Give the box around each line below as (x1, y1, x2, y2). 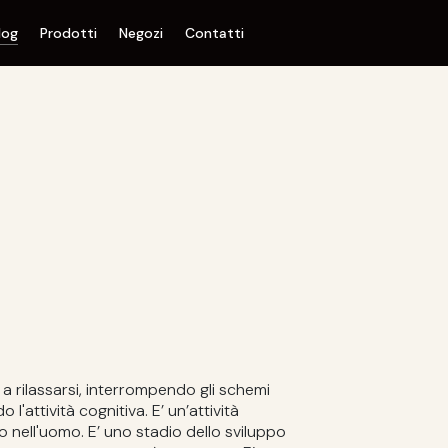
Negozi (119, 24, 164, 43)
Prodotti (40, 24, 98, 43)
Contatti (184, 24, 244, 43)
